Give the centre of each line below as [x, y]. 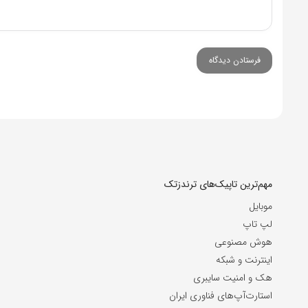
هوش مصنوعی [243, 242]
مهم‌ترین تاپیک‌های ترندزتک [218, 184]
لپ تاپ [257, 224]
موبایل [261, 206]
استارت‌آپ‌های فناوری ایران [221, 295]
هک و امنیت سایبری [233, 277]
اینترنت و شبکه [244, 260]
